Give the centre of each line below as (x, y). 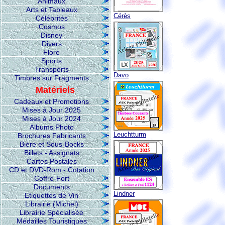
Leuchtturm (130, 134)
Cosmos (51, 27)
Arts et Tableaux (51, 10)
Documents (51, 187)
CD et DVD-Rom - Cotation (51, 170)
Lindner (124, 194)
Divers (51, 44)
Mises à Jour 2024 (51, 119)
